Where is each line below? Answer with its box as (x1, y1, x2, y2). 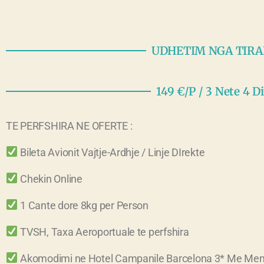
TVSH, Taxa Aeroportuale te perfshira (18, 225, 189, 238)
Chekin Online (18, 172, 82, 185)
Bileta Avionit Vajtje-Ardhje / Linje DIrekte (18, 146, 205, 159)
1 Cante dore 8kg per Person (18, 199, 148, 212)
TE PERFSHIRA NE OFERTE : (6, 119, 135, 132)
